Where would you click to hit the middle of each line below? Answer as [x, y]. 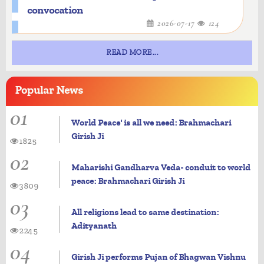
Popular [34, 90]
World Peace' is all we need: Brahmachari [151, 123]
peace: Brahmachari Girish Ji [128, 181]
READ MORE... [132, 52]
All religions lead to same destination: [145, 212]
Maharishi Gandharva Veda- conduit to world [161, 167]
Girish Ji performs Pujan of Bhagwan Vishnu [158, 257]
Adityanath [94, 226]
